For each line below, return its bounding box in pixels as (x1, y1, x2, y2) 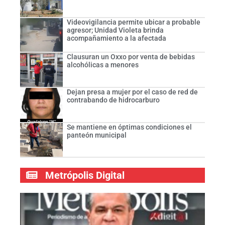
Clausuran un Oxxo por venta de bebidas (66, 53, 195, 61)
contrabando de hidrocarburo (66, 95, 160, 104)
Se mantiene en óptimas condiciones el (66, 123, 192, 131)
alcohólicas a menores (66, 61, 139, 69)
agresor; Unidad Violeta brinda (66, 26, 164, 34)
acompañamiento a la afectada (66, 34, 166, 42)
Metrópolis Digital (45, 169, 125, 182)
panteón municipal (66, 131, 127, 139)
